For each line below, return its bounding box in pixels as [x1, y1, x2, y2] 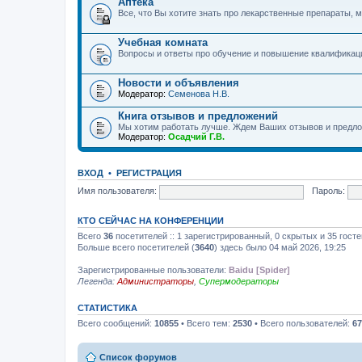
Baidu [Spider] [229, 265, 290, 275]
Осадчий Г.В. [168, 132, 225, 141]
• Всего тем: [179, 318, 233, 328]
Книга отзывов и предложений [118, 110, 278, 122]
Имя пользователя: [78, 186, 157, 196]
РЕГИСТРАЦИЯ [116, 168, 182, 178]
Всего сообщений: [78, 318, 154, 328]
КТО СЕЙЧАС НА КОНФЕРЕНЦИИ [78, 216, 224, 225]
